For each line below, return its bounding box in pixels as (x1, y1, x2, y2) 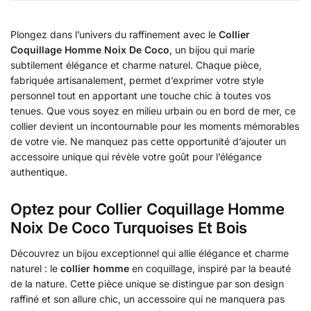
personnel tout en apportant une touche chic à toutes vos (10, 90, 271, 102)
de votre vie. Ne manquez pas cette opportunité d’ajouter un (10, 135, 286, 148)
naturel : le (10, 262, 60, 274)
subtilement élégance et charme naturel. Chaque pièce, (10, 59, 262, 72)
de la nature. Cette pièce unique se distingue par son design (10, 277, 284, 289)
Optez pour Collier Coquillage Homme (10, 199, 285, 218)
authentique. (10, 166, 67, 178)
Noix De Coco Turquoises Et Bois (10, 218, 248, 237)
